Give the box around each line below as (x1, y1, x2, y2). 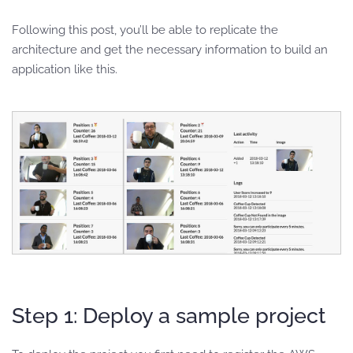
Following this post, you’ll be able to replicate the (12, 23, 278, 38)
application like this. (12, 62, 117, 77)
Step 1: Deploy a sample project (12, 303, 326, 328)
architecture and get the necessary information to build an (12, 43, 328, 58)
